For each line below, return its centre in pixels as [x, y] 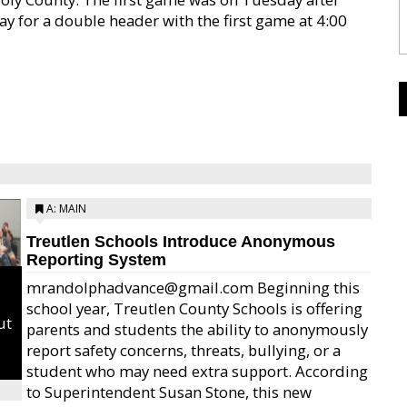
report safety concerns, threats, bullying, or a [184, 350]
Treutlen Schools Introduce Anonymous [181, 242]
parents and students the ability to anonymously [197, 329]
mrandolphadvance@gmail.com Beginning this [193, 288]
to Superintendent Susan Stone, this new [169, 392]
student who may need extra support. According [197, 371]
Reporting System [96, 260]
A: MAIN [66, 208]
